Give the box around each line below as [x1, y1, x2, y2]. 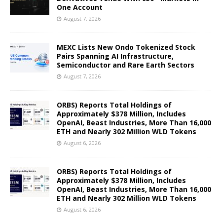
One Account [57, 2, 103, 12]
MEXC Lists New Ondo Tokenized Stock [57, 42, 195, 52]
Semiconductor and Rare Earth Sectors [57, 60, 194, 70]
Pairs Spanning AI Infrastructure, [57, 51, 174, 61]
